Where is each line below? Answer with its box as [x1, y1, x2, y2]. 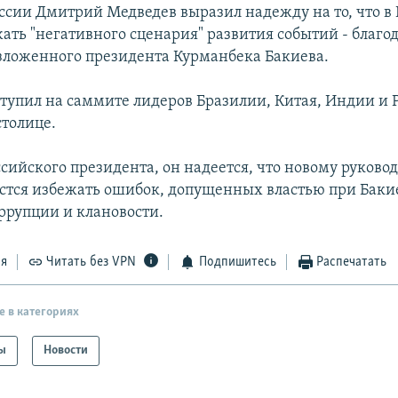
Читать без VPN [46, 255, 137, 270]
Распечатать [316, 255, 387, 270]
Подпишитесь [198, 255, 276, 270]
